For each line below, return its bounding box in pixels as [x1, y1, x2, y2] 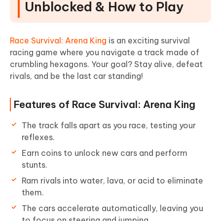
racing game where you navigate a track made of [10, 47, 199, 58]
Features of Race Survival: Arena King [14, 98, 195, 111]
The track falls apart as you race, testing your [22, 120, 196, 131]
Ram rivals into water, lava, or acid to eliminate [22, 176, 203, 186]
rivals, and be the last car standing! [10, 71, 143, 81]
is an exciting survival [107, 36, 190, 46]
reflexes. [22, 132, 55, 143]
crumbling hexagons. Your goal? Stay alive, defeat [10, 59, 203, 70]
